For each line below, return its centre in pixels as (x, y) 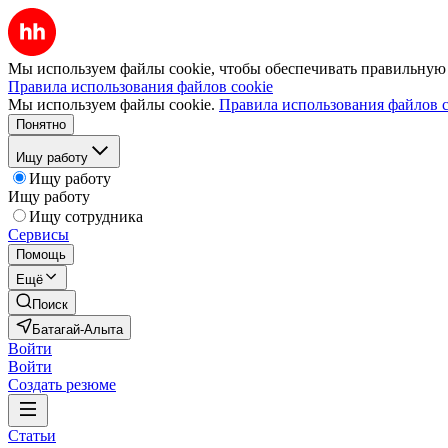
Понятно (41, 124)
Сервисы (38, 234)
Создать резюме (62, 384)
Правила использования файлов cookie (140, 86)
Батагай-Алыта (77, 329)
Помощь (41, 254)
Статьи (32, 435)
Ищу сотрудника (86, 216)
